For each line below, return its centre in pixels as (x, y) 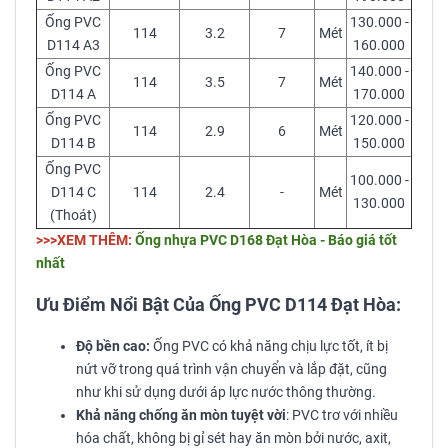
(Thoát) (73, 216)
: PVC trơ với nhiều (342, 416)
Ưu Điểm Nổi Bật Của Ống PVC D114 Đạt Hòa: (218, 305)
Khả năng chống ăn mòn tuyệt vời (181, 416)
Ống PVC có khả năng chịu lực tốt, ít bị (269, 347)
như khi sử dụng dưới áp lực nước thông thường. (226, 393)
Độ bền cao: (113, 347)
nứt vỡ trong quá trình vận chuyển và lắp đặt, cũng (231, 370)
